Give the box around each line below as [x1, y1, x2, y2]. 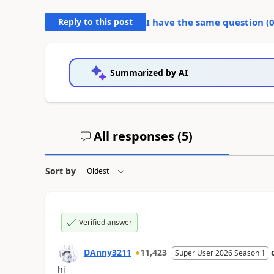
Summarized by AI [109, 67, 188, 78]
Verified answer [78, 217, 132, 228]
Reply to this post [58, 16, 133, 28]
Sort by [45, 165, 76, 177]
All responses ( [91, 128, 182, 144]
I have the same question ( [146, 16, 269, 28]
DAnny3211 [83, 246, 131, 258]
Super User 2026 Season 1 [174, 248, 265, 258]
